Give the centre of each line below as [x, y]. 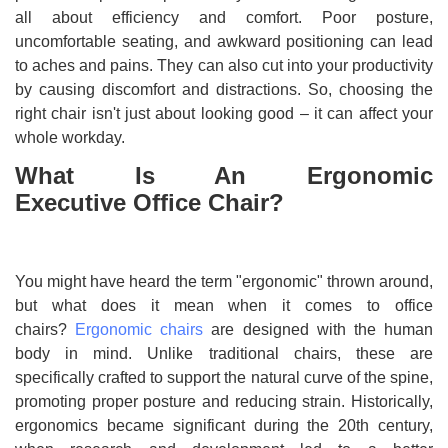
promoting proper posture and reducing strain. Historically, [224, 402]
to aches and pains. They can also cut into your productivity [224, 66]
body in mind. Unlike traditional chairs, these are [224, 354]
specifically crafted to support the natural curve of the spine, [224, 378]
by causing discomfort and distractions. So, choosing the [224, 90]
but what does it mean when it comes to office [224, 306]
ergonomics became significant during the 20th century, [224, 426]
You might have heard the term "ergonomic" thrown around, [224, 282]
